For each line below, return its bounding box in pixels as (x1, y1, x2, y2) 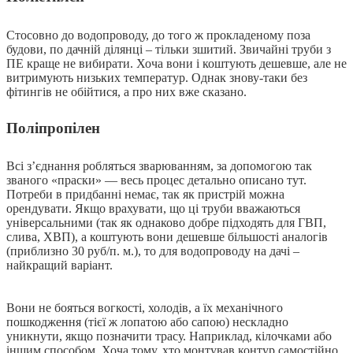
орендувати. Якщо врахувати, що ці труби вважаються (6, 202, 300, 216)
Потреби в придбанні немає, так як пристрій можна (6, 188, 284, 202)
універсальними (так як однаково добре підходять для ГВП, (6, 216, 326, 230)
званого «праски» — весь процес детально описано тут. (6, 173, 307, 188)
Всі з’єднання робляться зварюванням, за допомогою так (6, 159, 312, 173)
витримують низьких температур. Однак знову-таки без (6, 70, 307, 84)
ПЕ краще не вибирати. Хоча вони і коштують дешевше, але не (6, 56, 347, 70)
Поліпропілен (6, 119, 100, 136)
